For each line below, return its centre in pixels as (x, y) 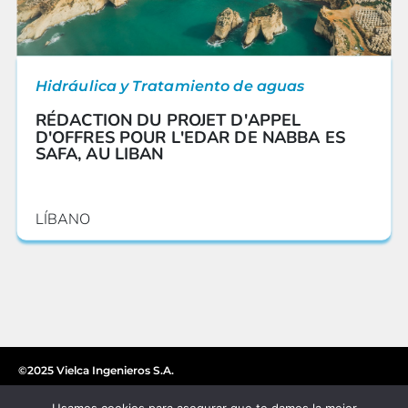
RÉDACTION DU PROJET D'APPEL (168, 121)
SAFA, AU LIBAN (99, 153)
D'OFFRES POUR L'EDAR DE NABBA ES (190, 137)
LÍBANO (63, 219)
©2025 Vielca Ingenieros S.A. (96, 370)
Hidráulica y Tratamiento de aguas (170, 86)
